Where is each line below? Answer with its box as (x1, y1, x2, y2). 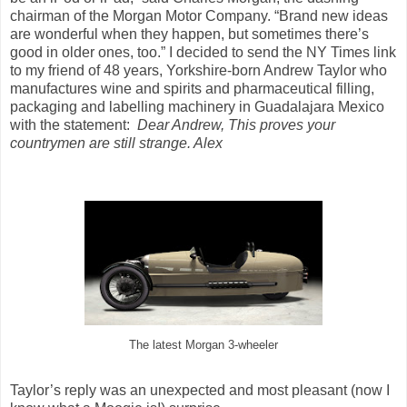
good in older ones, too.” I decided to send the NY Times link (10, 45, 396, 61)
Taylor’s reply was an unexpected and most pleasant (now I (10, 382, 390, 399)
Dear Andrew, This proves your (137, 117, 335, 134)
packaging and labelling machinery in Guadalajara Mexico (10, 99, 384, 115)
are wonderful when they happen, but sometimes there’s (10, 26, 369, 43)
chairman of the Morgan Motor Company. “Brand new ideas (10, 8, 388, 25)
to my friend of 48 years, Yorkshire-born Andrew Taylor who (10, 63, 387, 79)
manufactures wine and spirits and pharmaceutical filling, (10, 81, 374, 97)
